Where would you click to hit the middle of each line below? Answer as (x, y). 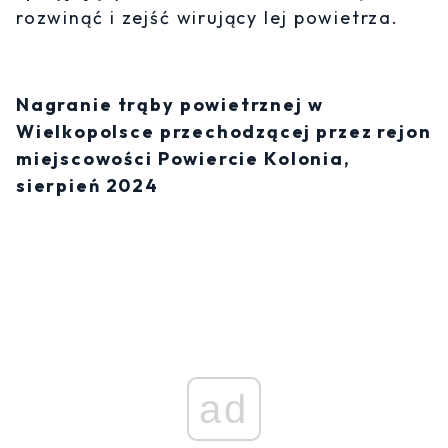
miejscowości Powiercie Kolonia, (183, 159)
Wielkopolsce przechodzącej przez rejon (224, 132)
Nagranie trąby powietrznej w (170, 105)
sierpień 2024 (87, 186)
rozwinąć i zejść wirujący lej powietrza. (207, 18)
